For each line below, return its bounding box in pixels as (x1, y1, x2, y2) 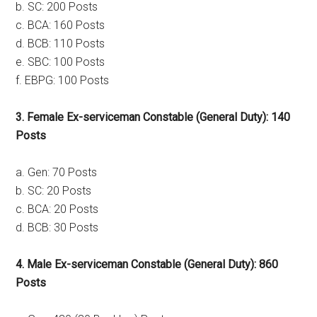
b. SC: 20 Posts (16, 184, 92, 197)
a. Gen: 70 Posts (16, 166, 98, 179)
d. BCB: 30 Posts (16, 221, 99, 234)
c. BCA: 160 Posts (16, 18, 105, 32)
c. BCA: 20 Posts (16, 202, 99, 216)
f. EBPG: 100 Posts (16, 74, 110, 87)
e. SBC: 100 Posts (16, 55, 105, 69)
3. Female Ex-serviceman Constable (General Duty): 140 (16, 110, 291, 124)
